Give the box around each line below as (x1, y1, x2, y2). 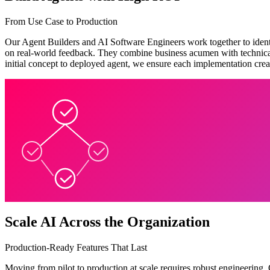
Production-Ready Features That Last (5, 242, 147, 253)
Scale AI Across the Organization (5, 214, 210, 230)
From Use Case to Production (5, 16, 118, 27)
